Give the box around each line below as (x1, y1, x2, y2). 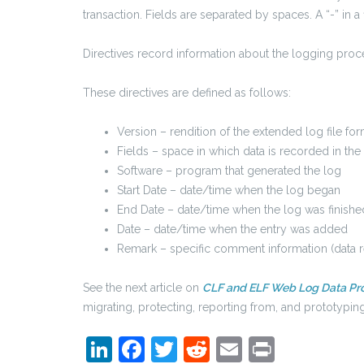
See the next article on (83, 281, 202, 295)
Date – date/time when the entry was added (117, 223, 348, 236)
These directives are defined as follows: (83, 86, 291, 100)
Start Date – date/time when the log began (117, 184, 340, 197)
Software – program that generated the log (117, 164, 341, 178)
